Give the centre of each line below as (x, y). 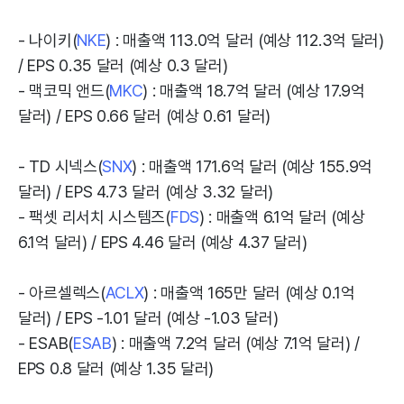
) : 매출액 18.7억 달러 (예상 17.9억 (254, 91)
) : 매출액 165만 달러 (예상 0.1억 (249, 293)
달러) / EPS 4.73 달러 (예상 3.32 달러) (146, 192)
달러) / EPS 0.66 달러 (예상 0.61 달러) (144, 116)
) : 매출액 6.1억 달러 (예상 (282, 217)
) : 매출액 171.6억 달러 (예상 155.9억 (252, 166)
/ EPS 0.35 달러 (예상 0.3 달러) (123, 65)
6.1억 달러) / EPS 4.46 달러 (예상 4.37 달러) (163, 242)
